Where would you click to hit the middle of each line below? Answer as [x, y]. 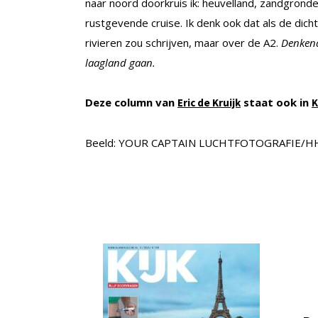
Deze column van [131, 102]
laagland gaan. [120, 62]
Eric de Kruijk [209, 102]
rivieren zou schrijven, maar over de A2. [183, 42]
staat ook [269, 102]
